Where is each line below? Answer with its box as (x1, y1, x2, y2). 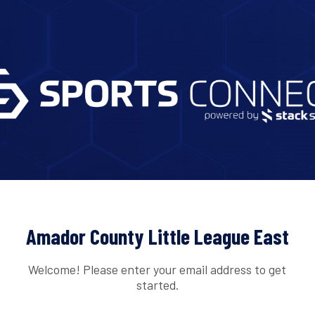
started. (136, 276, 179, 292)
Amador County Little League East (26, 224, 289, 250)
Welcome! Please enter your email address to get (28, 261, 287, 277)
